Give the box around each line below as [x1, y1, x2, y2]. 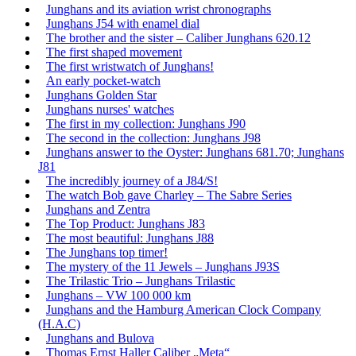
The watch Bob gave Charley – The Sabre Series [46, 188, 292, 202]
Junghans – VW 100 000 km [46, 288, 191, 302]
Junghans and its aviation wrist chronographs [46, 2, 271, 16]
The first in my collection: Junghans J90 [46, 116, 246, 130]
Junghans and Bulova [46, 331, 154, 345]
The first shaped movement [46, 44, 182, 59]
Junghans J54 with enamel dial [46, 16, 199, 30]
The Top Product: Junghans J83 [46, 216, 205, 230]
